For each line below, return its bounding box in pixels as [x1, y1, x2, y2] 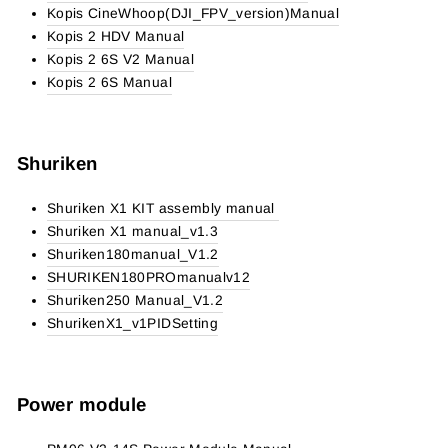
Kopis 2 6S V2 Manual [47, 52, 194, 67]
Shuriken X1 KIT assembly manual [47, 201, 280, 216]
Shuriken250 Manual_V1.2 [47, 293, 223, 308]
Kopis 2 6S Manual [47, 75, 172, 90]
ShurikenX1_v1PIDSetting [47, 316, 218, 331]
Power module [17, 394, 147, 415]
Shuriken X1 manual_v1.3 [47, 224, 218, 239]
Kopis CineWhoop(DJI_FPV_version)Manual [47, 6, 340, 21]
